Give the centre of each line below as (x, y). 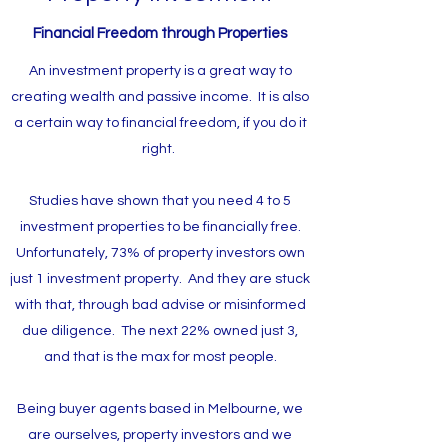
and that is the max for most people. (160, 357)
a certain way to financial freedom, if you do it (160, 123)
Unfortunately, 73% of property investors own (160, 253)
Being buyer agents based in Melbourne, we (160, 409)
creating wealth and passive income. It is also (160, 97)
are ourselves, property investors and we (160, 435)
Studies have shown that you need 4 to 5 (160, 201)
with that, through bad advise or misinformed (160, 305)
